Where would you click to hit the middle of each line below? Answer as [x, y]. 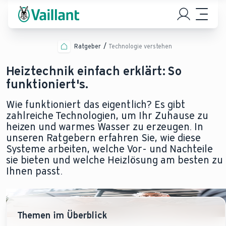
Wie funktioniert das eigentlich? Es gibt [96, 104]
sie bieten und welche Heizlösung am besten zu [115, 160]
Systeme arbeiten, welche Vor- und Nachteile [109, 149]
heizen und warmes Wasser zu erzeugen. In [105, 127]
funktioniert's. [47, 84]
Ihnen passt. [34, 171]
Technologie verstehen [140, 46]
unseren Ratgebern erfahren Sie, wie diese [103, 138]
